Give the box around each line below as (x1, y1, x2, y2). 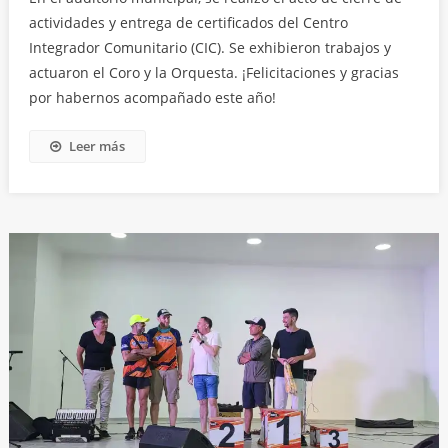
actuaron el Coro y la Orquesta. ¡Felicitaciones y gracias (28, 63, 399, 83)
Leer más (68, 137, 125, 156)
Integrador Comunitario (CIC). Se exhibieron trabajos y (28, 38, 391, 58)
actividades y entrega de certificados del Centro (28, 13, 348, 33)
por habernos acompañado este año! (28, 88, 276, 108)
